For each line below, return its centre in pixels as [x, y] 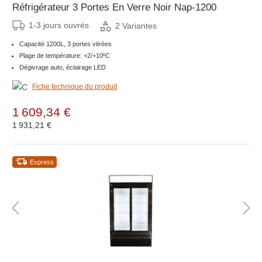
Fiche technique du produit [75, 87]
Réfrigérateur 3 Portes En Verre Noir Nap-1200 [114, 8]
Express [42, 162]
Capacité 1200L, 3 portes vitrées [65, 44]
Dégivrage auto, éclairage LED [63, 68]
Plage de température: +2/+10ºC [65, 56]
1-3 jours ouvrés [59, 25]
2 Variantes [136, 25]
